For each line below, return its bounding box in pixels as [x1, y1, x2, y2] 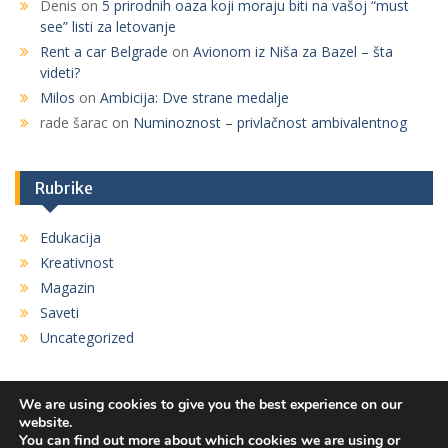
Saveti [40, 303, 79, 322]
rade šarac [40, 113, 108, 132]
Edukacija [40, 228, 101, 247]
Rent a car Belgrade [40, 42, 168, 61]
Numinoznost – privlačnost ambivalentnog [133, 113, 407, 132]
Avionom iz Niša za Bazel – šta [193, 42, 393, 61]
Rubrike [35, 178, 93, 198]
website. [19, 413, 72, 432]
